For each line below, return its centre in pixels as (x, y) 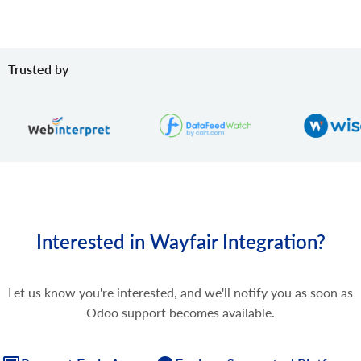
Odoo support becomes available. (180, 313)
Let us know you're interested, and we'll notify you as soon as (180, 293)
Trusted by (38, 68)
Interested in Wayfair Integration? (180, 242)
